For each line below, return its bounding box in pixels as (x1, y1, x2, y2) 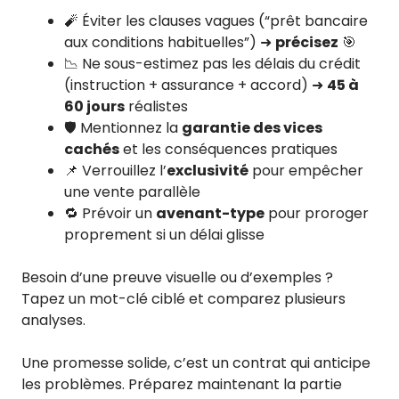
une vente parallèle (64, 182, 200, 203)
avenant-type (156, 203, 265, 224)
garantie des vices (182, 118, 322, 139)
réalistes (125, 96, 188, 118)
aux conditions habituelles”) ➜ (64, 32, 275, 53)
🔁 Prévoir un (64, 203, 156, 224)
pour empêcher (248, 160, 363, 182)
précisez (275, 32, 338, 53)
